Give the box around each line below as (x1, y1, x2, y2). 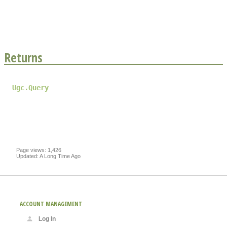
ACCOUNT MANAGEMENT (20, 199, 82, 208)
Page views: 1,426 (16, 146, 61, 153)
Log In (39, 215, 56, 222)
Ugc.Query (12, 83, 49, 92)
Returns (4, 48, 43, 66)
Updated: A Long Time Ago (16, 153, 81, 159)
